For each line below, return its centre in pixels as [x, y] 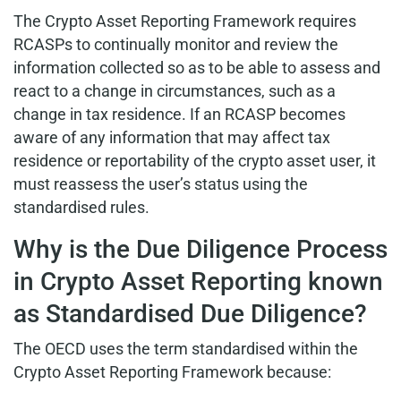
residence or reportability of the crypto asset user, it [195, 161]
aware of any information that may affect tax [172, 137]
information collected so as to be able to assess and [197, 68]
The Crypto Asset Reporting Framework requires [185, 21]
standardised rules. [81, 207]
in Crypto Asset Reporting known [198, 282]
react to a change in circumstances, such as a [175, 91]
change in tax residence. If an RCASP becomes [179, 114]
